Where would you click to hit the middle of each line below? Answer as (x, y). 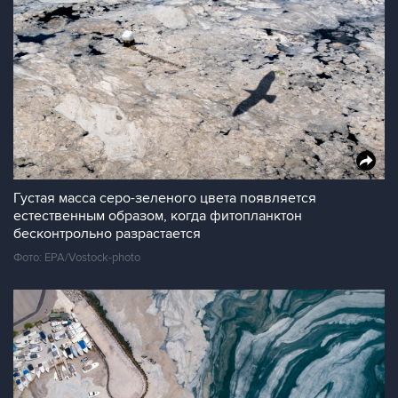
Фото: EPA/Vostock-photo (77, 258)
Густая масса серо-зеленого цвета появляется (165, 198)
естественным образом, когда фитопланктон (158, 216)
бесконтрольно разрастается (107, 234)
